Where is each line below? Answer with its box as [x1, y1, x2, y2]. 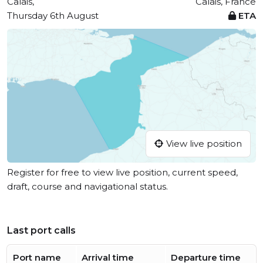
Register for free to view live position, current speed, [7, 167, 238, 178]
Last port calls [7, 225, 76, 237]
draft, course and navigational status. [7, 181, 168, 193]
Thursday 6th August [7, 10, 99, 21]
